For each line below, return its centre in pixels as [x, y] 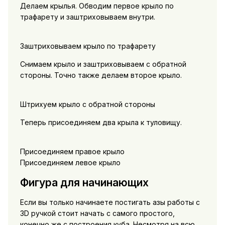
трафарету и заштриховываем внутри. [87, 17]
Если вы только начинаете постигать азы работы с [110, 202]
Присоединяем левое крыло [70, 163]
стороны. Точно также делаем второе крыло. [101, 75]
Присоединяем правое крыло [72, 152]
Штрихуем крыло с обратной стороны [87, 104]
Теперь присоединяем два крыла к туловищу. [101, 123]
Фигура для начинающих [84, 182]
